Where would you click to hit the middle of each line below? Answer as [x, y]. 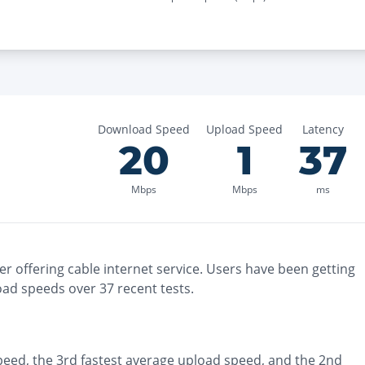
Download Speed [144, 129]
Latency [323, 129]
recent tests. [154, 288]
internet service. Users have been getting [228, 269]
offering [38, 269]
